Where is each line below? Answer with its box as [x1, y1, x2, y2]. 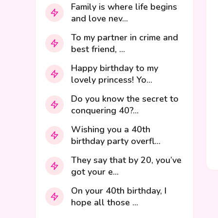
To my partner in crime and [71, 32, 178, 43]
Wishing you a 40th [71, 124, 150, 135]
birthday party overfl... [71, 135, 161, 147]
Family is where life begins [71, 1, 177, 13]
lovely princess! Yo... [71, 74, 152, 86]
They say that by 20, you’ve [71, 154, 182, 166]
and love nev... [71, 13, 128, 24]
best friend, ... [71, 43, 125, 55]
